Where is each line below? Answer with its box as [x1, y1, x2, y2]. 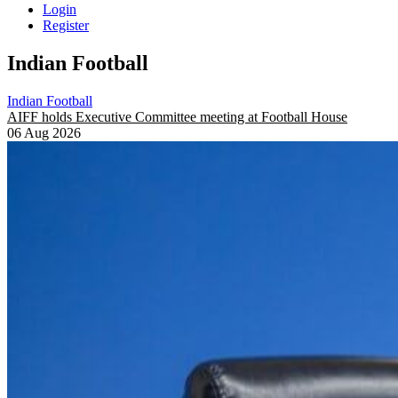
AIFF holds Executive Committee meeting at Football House [7, 108, 347, 124]
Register [43, 18, 89, 33]
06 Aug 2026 [7, 124, 81, 140]
